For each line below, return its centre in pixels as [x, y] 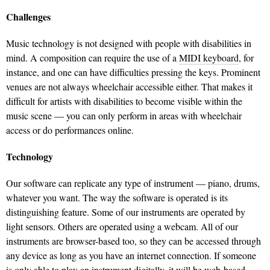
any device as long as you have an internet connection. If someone [131, 256]
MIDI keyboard [209, 58]
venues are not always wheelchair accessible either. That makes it [129, 87]
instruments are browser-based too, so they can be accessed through [133, 241]
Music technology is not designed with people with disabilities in [129, 43]
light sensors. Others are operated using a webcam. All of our [122, 227]
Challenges [28, 17]
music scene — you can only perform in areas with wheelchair [124, 116]
